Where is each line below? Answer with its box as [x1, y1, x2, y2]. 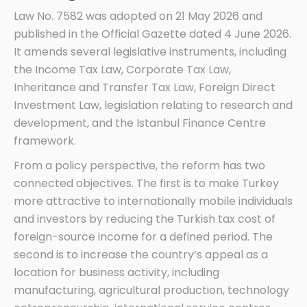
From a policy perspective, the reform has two [14, 157, 265, 173]
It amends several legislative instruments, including [14, 43, 286, 60]
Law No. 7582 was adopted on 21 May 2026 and [14, 8, 262, 24]
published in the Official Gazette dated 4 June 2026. [14, 25, 291, 42]
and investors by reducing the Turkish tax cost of [14, 210, 275, 227]
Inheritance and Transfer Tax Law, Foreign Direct [14, 79, 275, 95]
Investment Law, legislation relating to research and [14, 97, 293, 113]
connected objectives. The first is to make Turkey [14, 175, 279, 191]
